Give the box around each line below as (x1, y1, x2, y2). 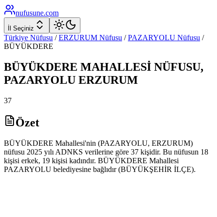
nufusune (15, 9, 44, 17)
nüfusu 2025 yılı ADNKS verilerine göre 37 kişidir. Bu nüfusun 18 (4, 147, 208, 156)
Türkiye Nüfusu (4, 33, 53, 42)
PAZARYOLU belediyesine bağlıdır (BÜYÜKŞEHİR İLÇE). (4, 165, 196, 173)
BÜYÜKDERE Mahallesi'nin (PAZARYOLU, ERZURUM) (4, 139, 193, 147)
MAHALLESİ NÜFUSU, (77, 60, 203, 73)
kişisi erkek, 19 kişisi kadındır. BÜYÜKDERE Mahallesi (4, 156, 179, 165)
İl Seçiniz (8, 25, 34, 32)
